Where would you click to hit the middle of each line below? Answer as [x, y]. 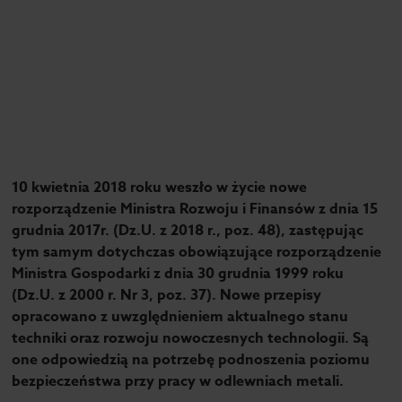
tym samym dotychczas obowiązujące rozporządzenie [197, 253]
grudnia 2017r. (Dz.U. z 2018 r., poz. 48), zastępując [188, 231]
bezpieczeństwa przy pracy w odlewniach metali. [178, 382]
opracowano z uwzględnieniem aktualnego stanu [180, 317]
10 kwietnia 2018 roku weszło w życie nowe [160, 188]
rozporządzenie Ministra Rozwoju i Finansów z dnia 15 [195, 210]
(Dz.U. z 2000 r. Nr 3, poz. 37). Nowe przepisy [167, 296]
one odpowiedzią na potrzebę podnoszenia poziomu [191, 360]
